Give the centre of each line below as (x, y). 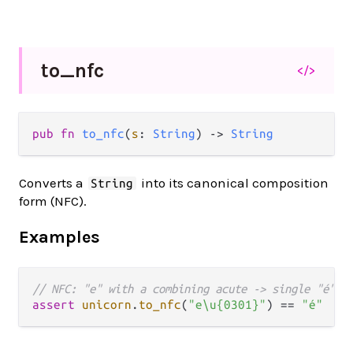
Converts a (53, 183)
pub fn (57, 134)
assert (54, 304)
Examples (59, 237)
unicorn (107, 304)
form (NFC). (53, 201)
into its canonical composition (233, 183)
